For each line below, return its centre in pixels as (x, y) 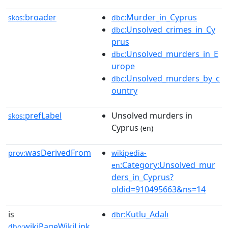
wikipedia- (129, 153)
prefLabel (43, 116)
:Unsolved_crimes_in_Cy (170, 30)
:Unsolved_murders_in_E (171, 54)
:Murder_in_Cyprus (161, 17)
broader (41, 17)
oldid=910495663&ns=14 (159, 189)
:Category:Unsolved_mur (168, 165)
